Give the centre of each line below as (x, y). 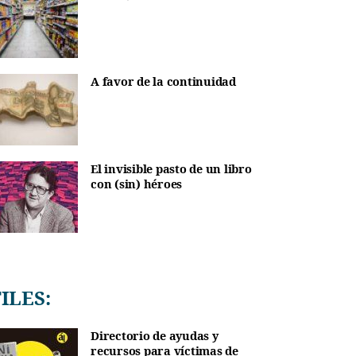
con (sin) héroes (136, 184)
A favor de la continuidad (163, 81)
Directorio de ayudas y (155, 335)
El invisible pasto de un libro (171, 168)
